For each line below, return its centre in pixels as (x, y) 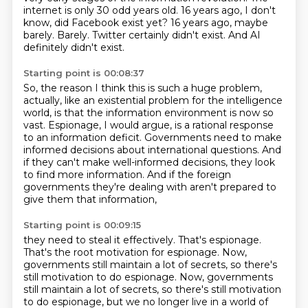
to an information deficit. (84, 137)
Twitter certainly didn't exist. (160, 35)
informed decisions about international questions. (142, 150)
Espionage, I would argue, (111, 125)
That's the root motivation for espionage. (122, 252)
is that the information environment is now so (164, 113)
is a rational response (224, 125)
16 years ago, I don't (228, 10)
